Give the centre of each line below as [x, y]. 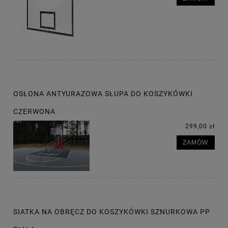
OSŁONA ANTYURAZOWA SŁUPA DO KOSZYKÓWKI [103, 94]
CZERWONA [34, 112]
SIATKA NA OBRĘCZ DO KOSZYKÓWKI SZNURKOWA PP [112, 212]
